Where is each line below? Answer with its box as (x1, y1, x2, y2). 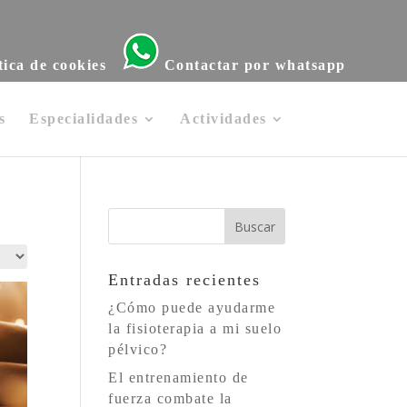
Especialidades (29, 111, 139, 126)
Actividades (180, 111, 267, 126)
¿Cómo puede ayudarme (108, 300, 276, 315)
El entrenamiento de (108, 370, 249, 385)
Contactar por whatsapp (159, 57, 346, 73)
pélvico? (108, 342, 168, 357)
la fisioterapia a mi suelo (108, 321, 283, 336)
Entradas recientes (108, 271, 262, 289)
